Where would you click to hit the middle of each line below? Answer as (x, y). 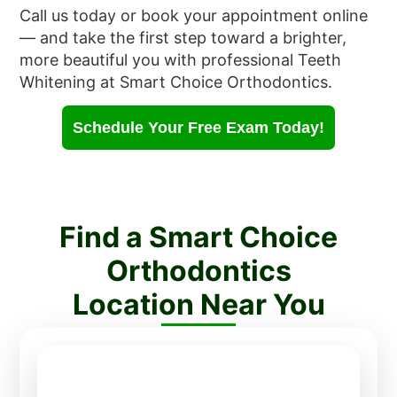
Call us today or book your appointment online (194, 15)
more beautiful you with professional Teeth (181, 59)
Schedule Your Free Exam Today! (198, 128)
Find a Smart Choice (198, 237)
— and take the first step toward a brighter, (183, 37)
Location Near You (198, 305)
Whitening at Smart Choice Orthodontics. (176, 82)
